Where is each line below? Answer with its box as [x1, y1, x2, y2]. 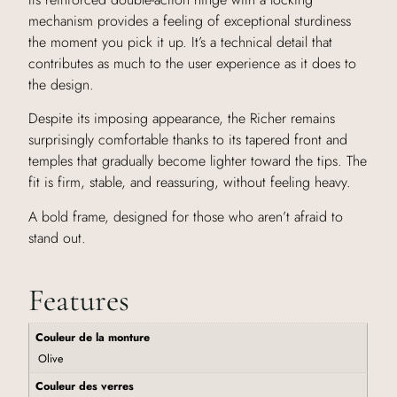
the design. [28, 74, 95, 95]
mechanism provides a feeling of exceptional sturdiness [28, 11, 352, 31]
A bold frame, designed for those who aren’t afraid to [28, 206, 344, 227]
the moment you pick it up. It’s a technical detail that [28, 32, 333, 52]
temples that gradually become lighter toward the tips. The [28, 151, 368, 172]
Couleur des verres [35, 378, 134, 395]
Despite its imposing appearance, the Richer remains [28, 108, 336, 129]
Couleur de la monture [35, 329, 150, 346]
